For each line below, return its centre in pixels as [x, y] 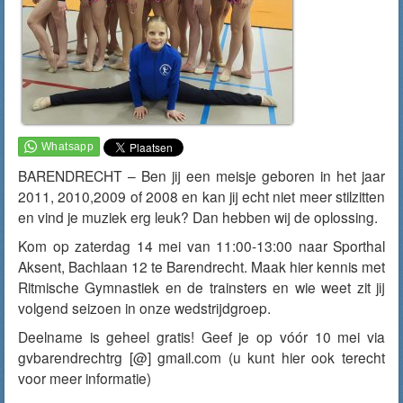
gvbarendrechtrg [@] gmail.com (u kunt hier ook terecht [201, 357]
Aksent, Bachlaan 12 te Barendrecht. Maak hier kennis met [201, 266]
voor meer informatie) [85, 378]
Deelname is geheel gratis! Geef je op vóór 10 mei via [201, 336]
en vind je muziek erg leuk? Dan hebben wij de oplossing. [198, 217]
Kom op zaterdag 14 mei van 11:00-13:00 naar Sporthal [201, 246]
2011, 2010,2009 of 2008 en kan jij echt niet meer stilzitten [201, 196]
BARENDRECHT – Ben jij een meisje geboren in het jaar [201, 175]
